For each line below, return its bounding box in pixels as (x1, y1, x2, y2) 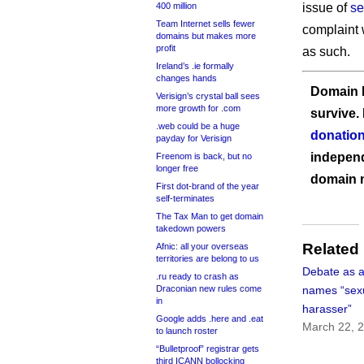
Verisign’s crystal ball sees (156, 91, 260, 101)
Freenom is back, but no (156, 151, 252, 161)
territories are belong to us (156, 253, 259, 263)
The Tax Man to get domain (156, 211, 263, 221)
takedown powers (156, 223, 226, 233)
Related (302, 240, 359, 258)
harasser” (302, 302, 352, 316)
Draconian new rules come (156, 284, 262, 293)
